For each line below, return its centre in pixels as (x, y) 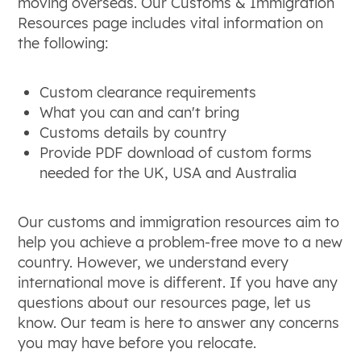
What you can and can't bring (140, 112)
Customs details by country (133, 132)
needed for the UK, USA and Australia (168, 172)
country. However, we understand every (154, 262)
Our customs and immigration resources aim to (179, 222)
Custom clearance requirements (148, 92)
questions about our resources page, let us (165, 302)
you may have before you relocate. (137, 342)
